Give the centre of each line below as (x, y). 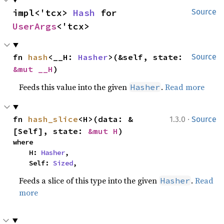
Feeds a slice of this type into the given (89, 180)
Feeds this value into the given (74, 87)
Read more (185, 87)
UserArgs (34, 26)
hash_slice (53, 119)
